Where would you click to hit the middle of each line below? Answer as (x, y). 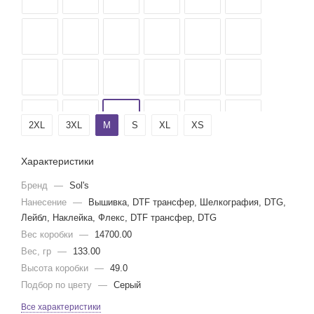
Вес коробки (48, 234)
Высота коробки (56, 268)
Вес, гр (37, 251)
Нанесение (45, 202)
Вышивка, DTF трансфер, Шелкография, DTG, (187, 202)
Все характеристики (61, 307)
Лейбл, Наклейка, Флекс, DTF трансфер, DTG (119, 218)
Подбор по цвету (58, 285)
